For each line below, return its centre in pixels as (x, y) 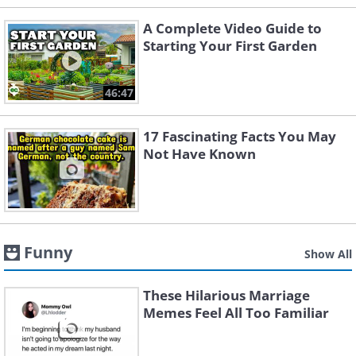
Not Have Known (199, 154)
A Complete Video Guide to (232, 28)
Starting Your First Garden (230, 46)
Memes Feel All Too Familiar (236, 313)
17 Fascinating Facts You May (240, 136)
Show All (328, 254)
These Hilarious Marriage (226, 295)
